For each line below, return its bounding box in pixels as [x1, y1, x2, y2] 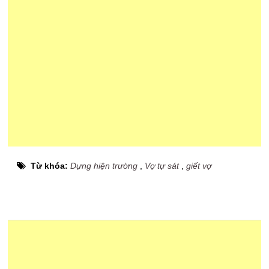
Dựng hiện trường [70, 161, 138, 171]
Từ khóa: [31, 161, 71, 171]
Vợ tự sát [145, 161, 180, 171]
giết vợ [186, 161, 212, 171]
